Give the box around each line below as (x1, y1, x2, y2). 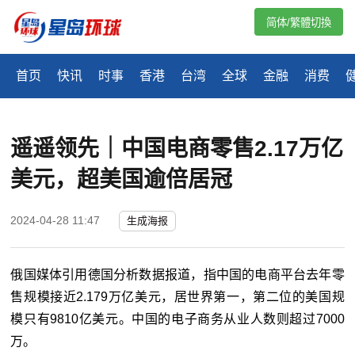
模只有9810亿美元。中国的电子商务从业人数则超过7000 (10, 312, 345, 326)
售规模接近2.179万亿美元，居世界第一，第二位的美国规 (10, 290, 345, 304)
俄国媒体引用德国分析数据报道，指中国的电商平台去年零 (10, 268, 345, 282)
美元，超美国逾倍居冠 (10, 167, 233, 193)
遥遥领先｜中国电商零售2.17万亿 (10, 136, 344, 162)
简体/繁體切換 (266, 17, 331, 29)
